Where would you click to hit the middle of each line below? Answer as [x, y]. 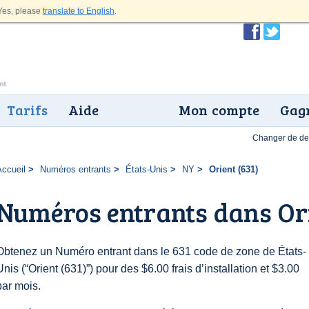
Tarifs [27, 110]
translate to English [79, 11]
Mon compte [219, 110]
